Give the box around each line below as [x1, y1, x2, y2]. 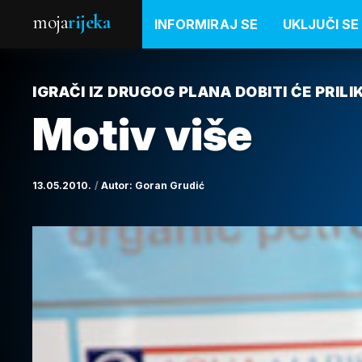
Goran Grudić [135, 179, 204, 192]
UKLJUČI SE [282, 16, 360, 32]
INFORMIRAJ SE [154, 16, 259, 32]
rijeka [68, 11, 110, 34]
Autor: [101, 179, 135, 192]
